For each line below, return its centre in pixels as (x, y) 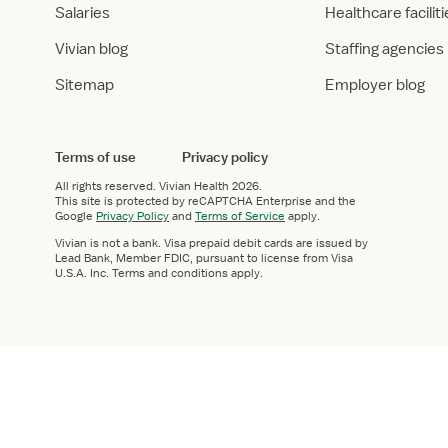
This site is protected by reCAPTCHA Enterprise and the (205, 201)
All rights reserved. (107, 186)
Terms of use (95, 157)
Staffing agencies (384, 49)
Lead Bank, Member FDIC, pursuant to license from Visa (204, 258)
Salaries (82, 13)
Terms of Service (240, 216)
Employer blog (375, 85)
